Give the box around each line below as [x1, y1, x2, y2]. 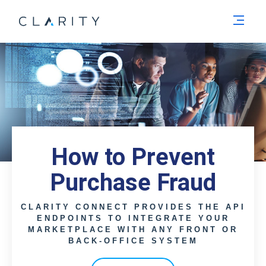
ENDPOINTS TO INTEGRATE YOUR [36, 214, 230, 223]
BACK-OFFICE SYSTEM [68, 236, 198, 245]
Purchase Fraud [50, 169, 216, 197]
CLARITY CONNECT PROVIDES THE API [20, 202, 246, 211]
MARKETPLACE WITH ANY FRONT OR [28, 225, 238, 234]
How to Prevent [51, 143, 215, 171]
